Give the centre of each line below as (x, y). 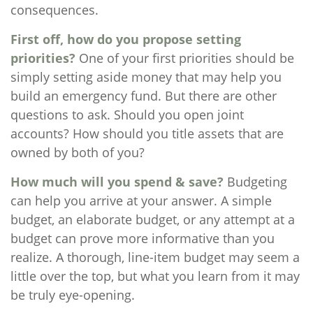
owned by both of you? (78, 152)
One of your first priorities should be (185, 58)
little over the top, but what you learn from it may (155, 276)
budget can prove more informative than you (143, 238)
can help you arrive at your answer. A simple (141, 201)
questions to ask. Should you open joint (127, 115)
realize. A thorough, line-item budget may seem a (155, 257)
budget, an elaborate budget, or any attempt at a (153, 219)
